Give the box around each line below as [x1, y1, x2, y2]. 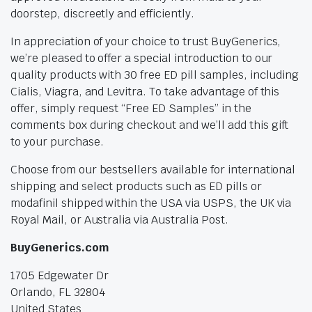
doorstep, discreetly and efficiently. [10, 6, 194, 22]
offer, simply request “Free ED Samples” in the [10, 101, 251, 116]
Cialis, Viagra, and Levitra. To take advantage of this [10, 84, 280, 100]
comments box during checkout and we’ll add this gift [10, 118, 289, 133]
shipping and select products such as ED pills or [10, 179, 262, 194]
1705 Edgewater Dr [10, 268, 109, 283]
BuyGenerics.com [10, 240, 109, 256]
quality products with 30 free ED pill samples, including [10, 68, 299, 83]
